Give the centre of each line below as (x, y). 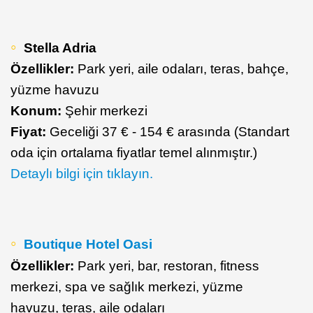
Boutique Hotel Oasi (88, 244)
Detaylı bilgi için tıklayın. (82, 173)
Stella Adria (60, 48)
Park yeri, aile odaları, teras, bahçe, (181, 68)
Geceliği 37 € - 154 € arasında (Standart (169, 131)
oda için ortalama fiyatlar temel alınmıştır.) (134, 152)
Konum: (36, 110)
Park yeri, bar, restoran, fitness (167, 265)
